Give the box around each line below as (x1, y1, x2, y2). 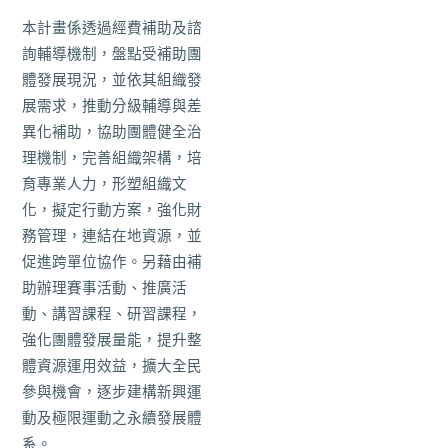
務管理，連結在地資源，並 (22, 228, 203, 244)
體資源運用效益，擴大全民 (22, 358, 203, 374)
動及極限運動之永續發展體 (22, 410, 203, 426)
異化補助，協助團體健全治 (22, 124, 203, 140)
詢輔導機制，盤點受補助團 (22, 46, 203, 62)
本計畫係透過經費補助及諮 (22, 20, 203, 36)
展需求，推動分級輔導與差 (22, 98, 203, 114)
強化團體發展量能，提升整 (22, 332, 203, 348)
